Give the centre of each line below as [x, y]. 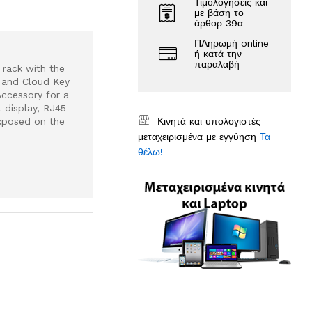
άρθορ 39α [219, 23]
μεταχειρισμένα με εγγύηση [199, 136]
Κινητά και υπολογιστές [209, 121]
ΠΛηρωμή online [232, 43]
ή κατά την [218, 53]
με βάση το [219, 12]
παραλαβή [217, 64]
